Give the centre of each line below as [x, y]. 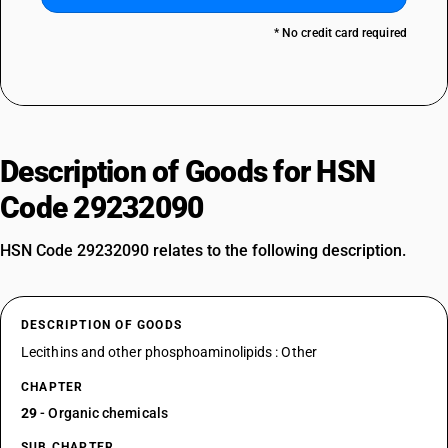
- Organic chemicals [102, 413]
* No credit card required [340, 33]
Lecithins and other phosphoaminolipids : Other [169, 352]
